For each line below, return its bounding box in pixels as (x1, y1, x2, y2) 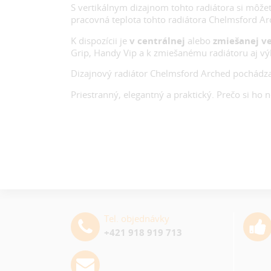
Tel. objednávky (103, 212, 169, 224)
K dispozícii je (70, 34, 129, 47)
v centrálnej (129, 34, 188, 47)
